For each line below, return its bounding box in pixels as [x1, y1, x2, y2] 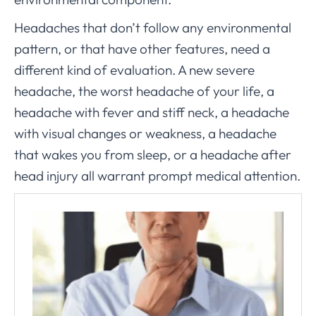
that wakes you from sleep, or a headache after [14, 146, 291, 164]
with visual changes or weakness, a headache [14, 125, 276, 142]
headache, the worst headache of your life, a [14, 83, 274, 100]
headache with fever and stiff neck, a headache [14, 104, 289, 121]
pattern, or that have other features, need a [14, 40, 270, 58]
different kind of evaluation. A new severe [14, 61, 255, 79]
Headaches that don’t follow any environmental [14, 19, 291, 37]
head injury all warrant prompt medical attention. [14, 167, 300, 185]
